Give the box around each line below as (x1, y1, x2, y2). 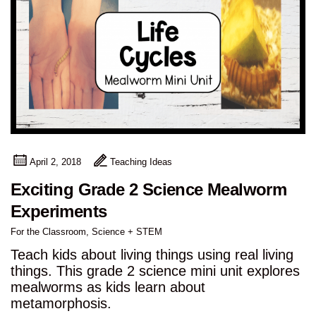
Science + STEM (92, 226, 162, 238)
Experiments (11, 202, 107, 221)
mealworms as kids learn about (11, 279, 205, 296)
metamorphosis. (11, 296, 111, 312)
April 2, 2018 (29, 157, 81, 168)
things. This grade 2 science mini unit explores (11, 263, 300, 279)
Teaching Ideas (110, 157, 173, 168)
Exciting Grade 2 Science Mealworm (11, 180, 287, 200)
